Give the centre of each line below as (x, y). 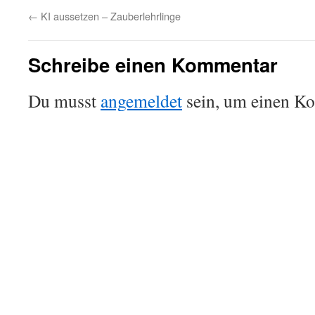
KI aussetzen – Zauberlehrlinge (109, 16)
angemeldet (141, 101)
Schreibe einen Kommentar (153, 64)
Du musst (64, 101)
